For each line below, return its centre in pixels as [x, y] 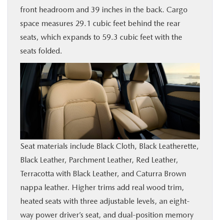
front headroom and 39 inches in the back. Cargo [104, 10]
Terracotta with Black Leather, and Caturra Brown [103, 174]
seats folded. [41, 51]
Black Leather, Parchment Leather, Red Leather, [99, 160]
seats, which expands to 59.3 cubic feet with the [101, 37]
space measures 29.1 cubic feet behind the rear [100, 24]
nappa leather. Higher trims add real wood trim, [102, 188]
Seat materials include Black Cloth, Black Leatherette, [110, 146]
